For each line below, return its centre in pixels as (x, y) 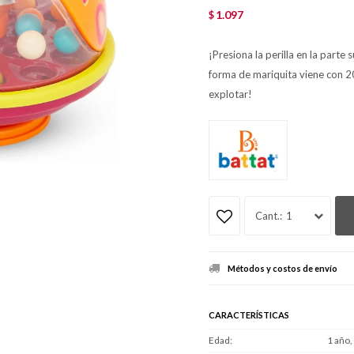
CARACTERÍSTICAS (249, 315)
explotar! (230, 94)
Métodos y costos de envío (282, 269)
